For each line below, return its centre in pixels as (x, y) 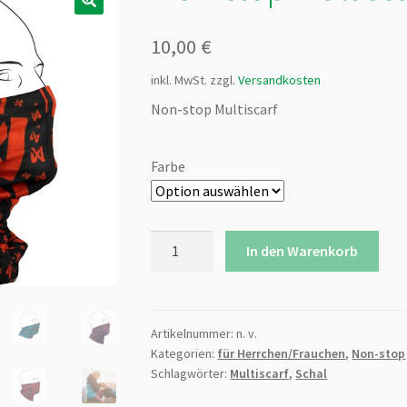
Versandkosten (280, 79)
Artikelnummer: (194, 333)
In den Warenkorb (302, 251)
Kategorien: (184, 353)
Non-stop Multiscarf (215, 109)
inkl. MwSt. (179, 79)
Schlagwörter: (191, 373)
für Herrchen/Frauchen (282, 353)
